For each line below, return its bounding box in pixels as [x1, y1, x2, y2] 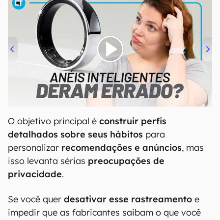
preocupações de [88, 155, 165, 166]
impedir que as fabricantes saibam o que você [8, 207, 201, 218]
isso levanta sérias [8, 155, 88, 166]
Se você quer [8, 193, 64, 205]
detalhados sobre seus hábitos [8, 129, 143, 140]
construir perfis [97, 115, 166, 127]
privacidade [8, 168, 62, 180]
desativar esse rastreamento [64, 193, 192, 205]
